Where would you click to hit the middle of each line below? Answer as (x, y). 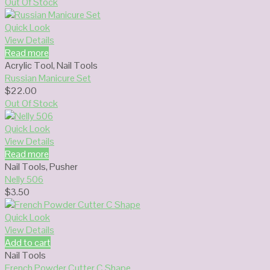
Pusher (64, 166)
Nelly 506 (24, 179)
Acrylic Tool (29, 65)
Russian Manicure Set (48, 78)
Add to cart (28, 242)
